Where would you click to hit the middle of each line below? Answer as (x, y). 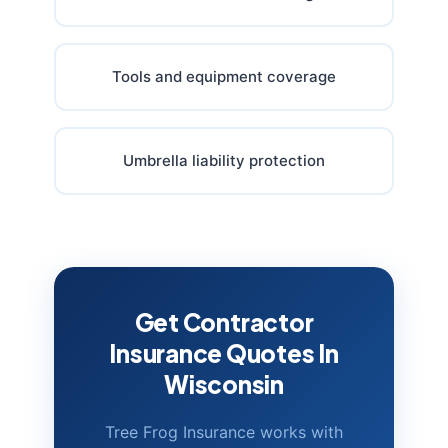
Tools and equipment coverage (224, 76)
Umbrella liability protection (224, 160)
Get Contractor (224, 321)
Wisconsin (224, 383)
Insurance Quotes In (224, 352)
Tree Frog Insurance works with (224, 431)
